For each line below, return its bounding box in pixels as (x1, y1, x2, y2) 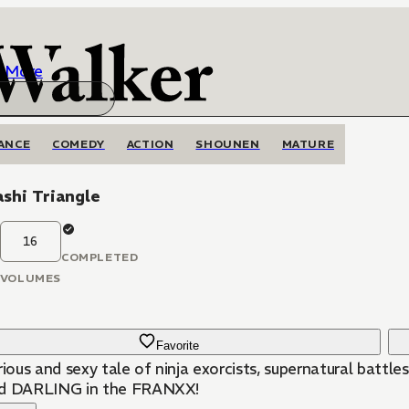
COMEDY (52, 137, 105, 151)
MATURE (281, 137, 335, 151)
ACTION (126, 137, 174, 151)
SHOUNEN (195, 137, 260, 151)
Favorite (156, 339, 200, 352)
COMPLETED (60, 250, 139, 264)
